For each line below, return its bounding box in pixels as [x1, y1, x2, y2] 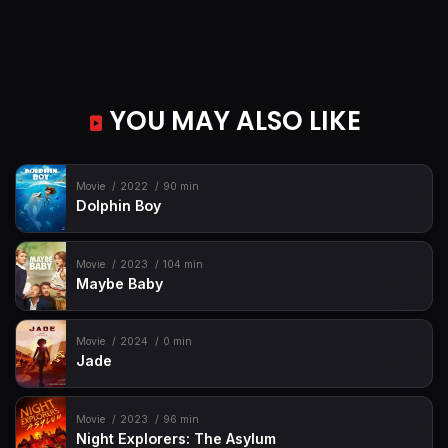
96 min [162, 412, 199, 426]
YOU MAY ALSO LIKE [103, 102, 361, 139]
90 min [162, 180, 199, 194]
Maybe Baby [76, 274, 164, 292]
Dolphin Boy [76, 197, 162, 215]
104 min [162, 257, 203, 271]
